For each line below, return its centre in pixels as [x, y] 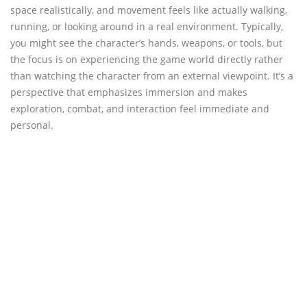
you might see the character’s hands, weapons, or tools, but [146, 43]
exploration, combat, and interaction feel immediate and [140, 109]
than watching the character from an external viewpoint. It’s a [152, 76]
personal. [32, 125]
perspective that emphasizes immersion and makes [129, 92]
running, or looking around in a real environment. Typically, [147, 26]
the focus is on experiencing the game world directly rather [147, 59]
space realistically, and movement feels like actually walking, [149, 10]
